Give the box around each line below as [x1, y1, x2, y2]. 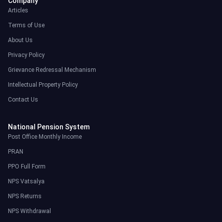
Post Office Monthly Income [8, 133, 82, 140]
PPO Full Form [8, 163, 46, 170]
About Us [8, 36, 33, 44]
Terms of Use [8, 21, 45, 29]
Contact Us [8, 96, 38, 103]
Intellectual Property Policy [8, 81, 78, 88]
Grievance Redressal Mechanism [8, 66, 96, 73]
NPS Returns [8, 192, 42, 200]
